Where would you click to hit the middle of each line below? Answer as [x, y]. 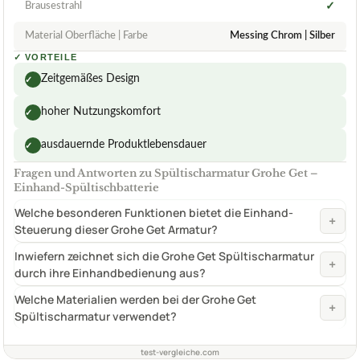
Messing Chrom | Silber [282, 36]
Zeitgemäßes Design [90, 79]
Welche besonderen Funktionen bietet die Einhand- [154, 213]
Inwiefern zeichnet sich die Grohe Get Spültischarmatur [164, 256]
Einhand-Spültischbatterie [86, 188]
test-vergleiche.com [180, 352]
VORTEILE [51, 57]
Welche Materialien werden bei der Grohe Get [135, 300]
